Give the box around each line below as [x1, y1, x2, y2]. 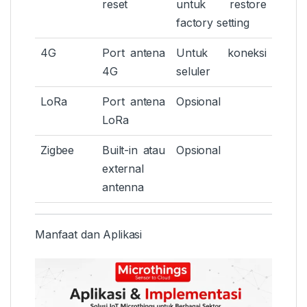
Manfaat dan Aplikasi [35, 228, 143, 242]
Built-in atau [102, 143, 165, 158]
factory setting [176, 16, 249, 30]
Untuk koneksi [176, 46, 267, 60]
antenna [102, 180, 145, 195]
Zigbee [40, 143, 75, 158]
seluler [176, 64, 211, 79]
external [102, 162, 144, 176]
